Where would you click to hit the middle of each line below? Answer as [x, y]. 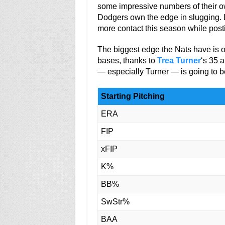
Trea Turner [179, 61]
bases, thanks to [127, 61]
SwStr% [115, 202]
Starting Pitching [133, 96]
